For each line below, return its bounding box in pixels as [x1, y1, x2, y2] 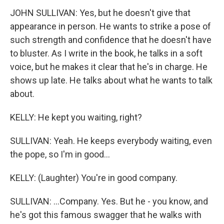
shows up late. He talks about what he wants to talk [10, 75, 212, 85]
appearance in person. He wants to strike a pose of [10, 21, 211, 31]
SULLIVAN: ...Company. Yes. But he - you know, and [10, 196, 208, 206]
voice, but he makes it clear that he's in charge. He [10, 61, 207, 72]
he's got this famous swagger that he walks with [10, 209, 201, 220]
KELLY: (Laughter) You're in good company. [10, 172, 177, 183]
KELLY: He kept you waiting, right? [10, 112, 142, 122]
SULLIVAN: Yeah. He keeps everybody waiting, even [10, 135, 212, 146]
